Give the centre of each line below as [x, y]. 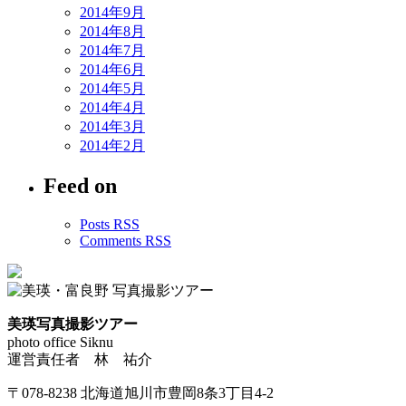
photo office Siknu [60, 342]
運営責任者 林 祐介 [80, 359]
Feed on [80, 185]
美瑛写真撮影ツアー [72, 324]
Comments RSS [126, 240]
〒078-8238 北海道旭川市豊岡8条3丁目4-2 [140, 392]
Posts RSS [110, 224]
